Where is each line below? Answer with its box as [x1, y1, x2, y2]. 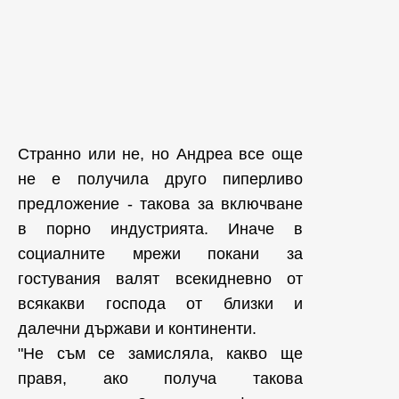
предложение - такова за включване [18, 194, 303, 213]
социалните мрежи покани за [18, 244, 303, 263]
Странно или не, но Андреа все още [18, 144, 303, 163]
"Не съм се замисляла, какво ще [18, 344, 303, 362]
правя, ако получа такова [18, 369, 303, 387]
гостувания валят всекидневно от [18, 269, 303, 288]
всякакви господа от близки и [18, 294, 303, 313]
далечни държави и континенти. [18, 319, 256, 338]
